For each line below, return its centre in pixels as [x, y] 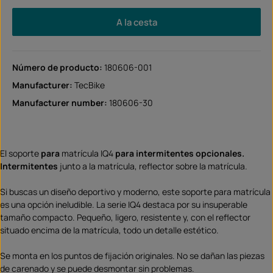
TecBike [90, 85]
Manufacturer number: [61, 102]
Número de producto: [58, 67]
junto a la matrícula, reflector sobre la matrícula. [154, 166]
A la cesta [136, 22]
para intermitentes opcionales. [180, 153]
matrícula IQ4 [88, 153]
